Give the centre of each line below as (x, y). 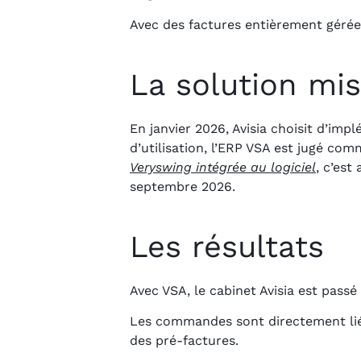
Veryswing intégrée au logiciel (223, 167)
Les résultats (227, 246)
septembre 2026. (183, 186)
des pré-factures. (186, 341)
